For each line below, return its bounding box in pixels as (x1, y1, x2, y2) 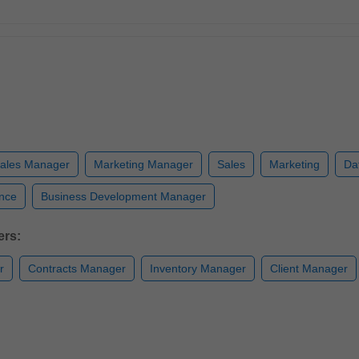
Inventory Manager (150, 262, 246, 275)
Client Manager (270, 262, 348, 275)
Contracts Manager (28, 262, 126, 275)
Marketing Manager (94, 158, 193, 171)
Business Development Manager (41, 190, 206, 203)
